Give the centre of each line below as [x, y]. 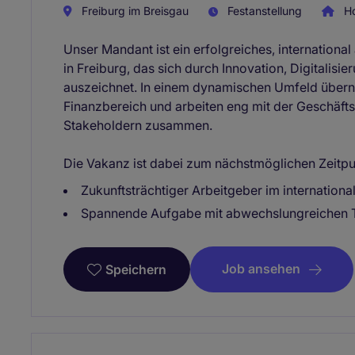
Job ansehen [261, 269]
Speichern [136, 270]
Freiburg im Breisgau [134, 11]
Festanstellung [263, 11]
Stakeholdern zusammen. [138, 126]
